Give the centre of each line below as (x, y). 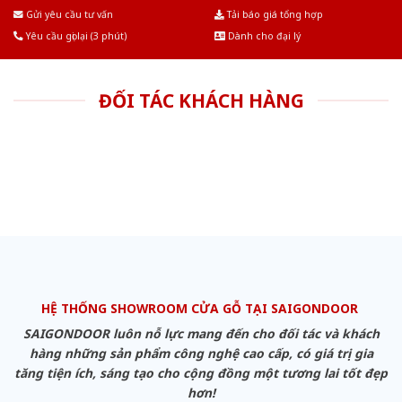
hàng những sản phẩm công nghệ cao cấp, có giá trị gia (201, 354)
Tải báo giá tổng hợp (274, 14)
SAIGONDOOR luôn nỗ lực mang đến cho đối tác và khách (201, 334)
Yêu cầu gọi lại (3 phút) (75, 35)
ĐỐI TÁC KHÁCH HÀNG (201, 100)
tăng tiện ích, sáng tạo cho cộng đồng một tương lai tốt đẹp (201, 373)
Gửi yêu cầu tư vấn (68, 14)
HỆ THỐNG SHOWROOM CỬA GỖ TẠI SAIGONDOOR (201, 308)
